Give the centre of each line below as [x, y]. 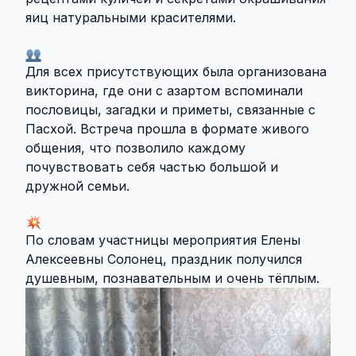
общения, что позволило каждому [135, 148]
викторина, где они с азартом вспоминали [164, 91]
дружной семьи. [77, 186]
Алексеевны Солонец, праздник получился [164, 259]
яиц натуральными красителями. [131, 18]
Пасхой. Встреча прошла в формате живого [167, 129]
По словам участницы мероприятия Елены [163, 240]
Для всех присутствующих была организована [176, 72]
